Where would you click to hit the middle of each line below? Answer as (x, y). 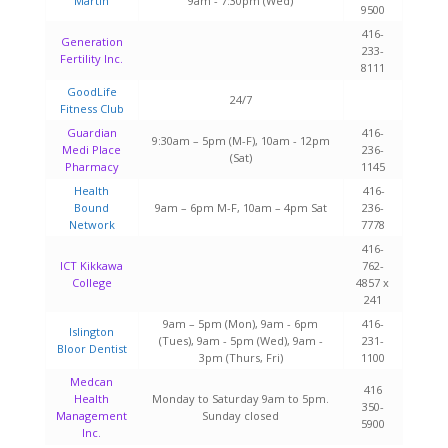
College (91, 282)
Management (92, 415)
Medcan (92, 381)
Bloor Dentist (91, 348)
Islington (92, 331)
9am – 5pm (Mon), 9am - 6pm (241, 323)
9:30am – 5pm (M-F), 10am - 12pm (240, 140)
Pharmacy (91, 166)
